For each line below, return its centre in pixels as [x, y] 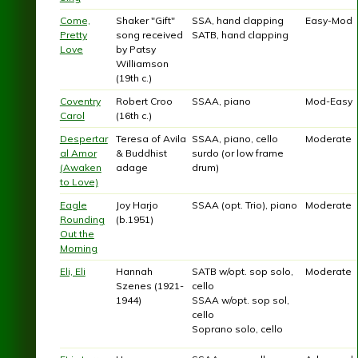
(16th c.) [133, 116]
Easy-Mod [328, 21]
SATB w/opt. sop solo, [242, 272]
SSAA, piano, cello [235, 139]
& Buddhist [141, 153]
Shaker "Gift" [145, 21]
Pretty [73, 35]
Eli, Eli [72, 272]
